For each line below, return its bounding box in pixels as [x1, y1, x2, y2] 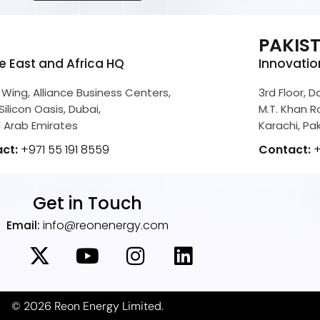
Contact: [258, 141, 314, 158]
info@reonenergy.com [42, 216, 169, 234]
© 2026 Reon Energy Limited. [11, 298, 164, 314]
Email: [6, 217, 43, 233]
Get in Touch [32, 191, 142, 215]
